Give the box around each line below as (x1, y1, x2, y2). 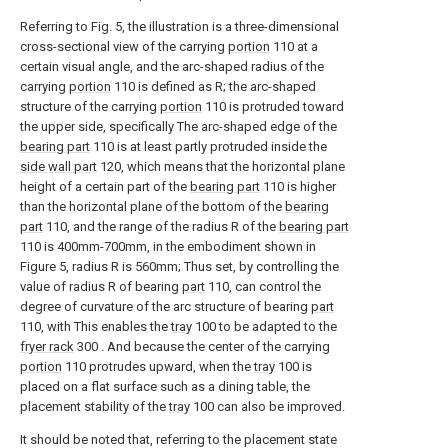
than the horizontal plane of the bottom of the (20, 199, 285, 214)
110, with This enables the (20, 319, 171, 334)
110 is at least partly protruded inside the (90, 139, 327, 154)
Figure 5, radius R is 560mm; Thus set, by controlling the (20, 259, 339, 274)
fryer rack (20, 339, 74, 354)
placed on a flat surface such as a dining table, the (20, 379, 310, 394)
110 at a (270, 39, 318, 54)
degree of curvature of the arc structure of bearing (20, 299, 311, 314)
